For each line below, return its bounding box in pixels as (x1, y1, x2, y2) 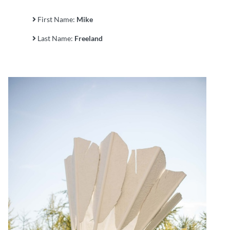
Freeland (74, 34, 103, 43)
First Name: (36, 15, 76, 24)
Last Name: (36, 34, 74, 43)
